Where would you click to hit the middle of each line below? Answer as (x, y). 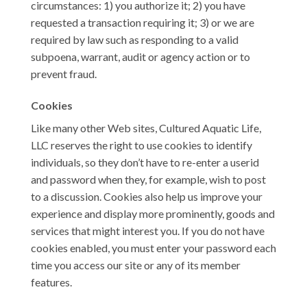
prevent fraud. (64, 73)
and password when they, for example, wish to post (148, 179)
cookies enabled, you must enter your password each (153, 247)
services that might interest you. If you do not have (148, 230)
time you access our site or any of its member (136, 265)
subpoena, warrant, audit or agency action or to (140, 56)
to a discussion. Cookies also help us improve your (147, 196)
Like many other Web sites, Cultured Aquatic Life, (146, 127)
